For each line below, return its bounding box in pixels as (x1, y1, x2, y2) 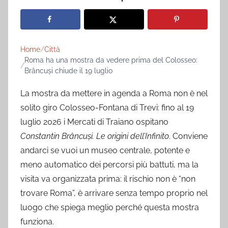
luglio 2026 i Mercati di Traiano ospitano (20, 117, 168, 127)
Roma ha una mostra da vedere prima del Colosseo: (24, 56, 197, 65)
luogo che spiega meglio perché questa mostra (20, 203, 199, 213)
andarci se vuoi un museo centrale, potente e (20, 146, 190, 156)
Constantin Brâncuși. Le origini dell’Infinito (20, 131, 169, 141)
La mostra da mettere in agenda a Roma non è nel (20, 89, 208, 99)
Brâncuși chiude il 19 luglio (24, 67, 112, 75)
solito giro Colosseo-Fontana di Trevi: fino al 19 (20, 103, 194, 113)
